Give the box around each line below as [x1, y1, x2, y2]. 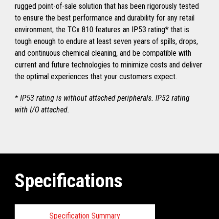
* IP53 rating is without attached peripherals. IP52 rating [15, 93, 190, 103]
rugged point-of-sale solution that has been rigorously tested [15, 1, 199, 11]
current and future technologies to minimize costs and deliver [15, 60, 202, 70]
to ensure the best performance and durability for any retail [15, 13, 195, 23]
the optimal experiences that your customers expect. [15, 72, 177, 82]
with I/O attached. [15, 105, 73, 115]
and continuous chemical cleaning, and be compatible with [15, 48, 191, 58]
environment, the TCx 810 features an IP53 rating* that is [15, 25, 189, 35]
